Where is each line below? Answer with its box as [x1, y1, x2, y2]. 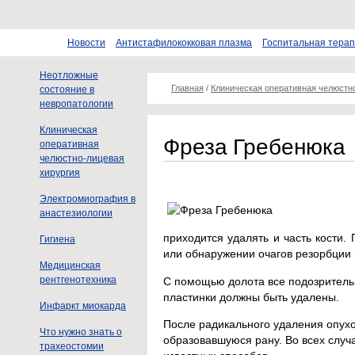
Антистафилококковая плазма [116, 37, 252, 48]
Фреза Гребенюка [163, 131, 345, 161]
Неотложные [40, 70, 98, 81]
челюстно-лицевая [40, 153, 124, 164]
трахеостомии [40, 341, 104, 352]
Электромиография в [40, 193, 136, 204]
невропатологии [40, 98, 113, 109]
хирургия [40, 167, 80, 178]
